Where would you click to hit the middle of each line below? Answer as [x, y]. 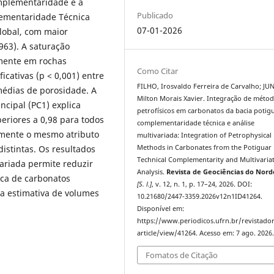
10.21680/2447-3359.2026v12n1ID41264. [200, 197]
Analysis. [152, 172]
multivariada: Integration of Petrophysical [205, 135]
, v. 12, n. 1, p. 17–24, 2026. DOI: [202, 184]
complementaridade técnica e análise [196, 123]
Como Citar [158, 71]
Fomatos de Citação [182, 255]
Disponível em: [161, 209]
